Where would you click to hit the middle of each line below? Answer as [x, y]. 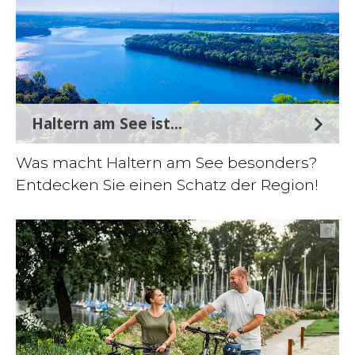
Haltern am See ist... [107, 123]
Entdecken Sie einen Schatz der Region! [167, 185]
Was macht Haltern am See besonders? [167, 162]
